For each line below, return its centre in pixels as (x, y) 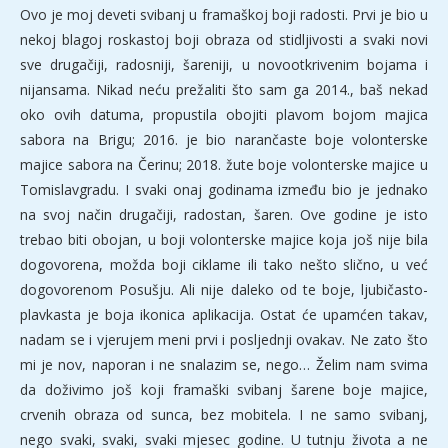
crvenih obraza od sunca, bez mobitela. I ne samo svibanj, (224, 415)
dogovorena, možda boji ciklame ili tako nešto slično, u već (224, 265)
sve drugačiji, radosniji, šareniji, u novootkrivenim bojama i (224, 65)
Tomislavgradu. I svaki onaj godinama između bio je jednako (224, 190)
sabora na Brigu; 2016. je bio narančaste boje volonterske (224, 140)
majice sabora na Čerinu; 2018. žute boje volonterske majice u (224, 165)
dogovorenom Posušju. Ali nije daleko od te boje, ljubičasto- (224, 290)
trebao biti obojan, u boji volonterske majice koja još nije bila (224, 240)
